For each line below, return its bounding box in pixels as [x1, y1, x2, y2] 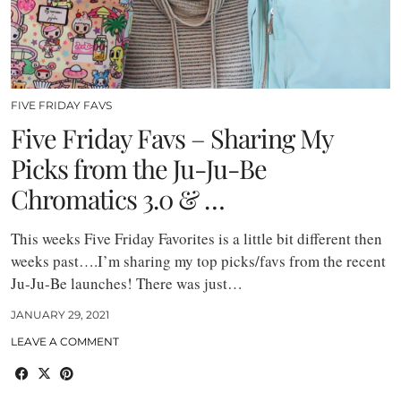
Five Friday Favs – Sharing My [11, 120, 333, 155]
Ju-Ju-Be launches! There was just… [11, 272, 243, 294]
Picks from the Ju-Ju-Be [11, 150, 267, 185]
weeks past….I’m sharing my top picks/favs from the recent [11, 250, 386, 271]
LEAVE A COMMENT [11, 334, 119, 348]
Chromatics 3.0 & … [11, 181, 225, 216]
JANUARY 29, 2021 [11, 307, 109, 321]
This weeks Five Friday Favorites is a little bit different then [11, 227, 382, 249]
